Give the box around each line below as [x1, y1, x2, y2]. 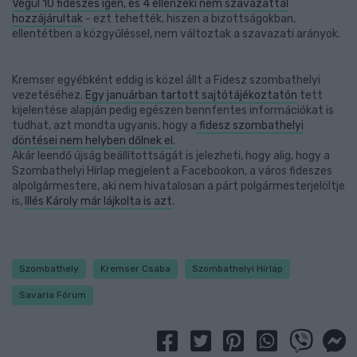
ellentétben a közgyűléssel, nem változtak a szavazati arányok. [12, 27, 340, 41]
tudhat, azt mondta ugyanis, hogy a [12, 119, 197, 132]
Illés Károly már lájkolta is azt [25, 194, 172, 208]
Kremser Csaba [100, 263, 171, 274]
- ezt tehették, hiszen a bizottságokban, [83, 12, 296, 25]
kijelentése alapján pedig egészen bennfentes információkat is [12, 104, 334, 117]
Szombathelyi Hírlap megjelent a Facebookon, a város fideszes [12, 164, 332, 178]
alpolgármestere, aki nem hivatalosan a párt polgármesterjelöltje [12, 179, 345, 193]
